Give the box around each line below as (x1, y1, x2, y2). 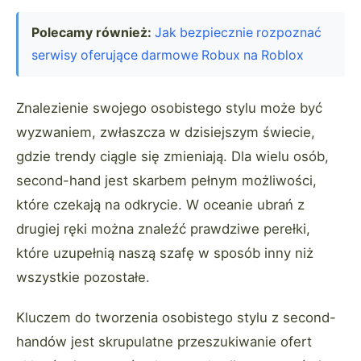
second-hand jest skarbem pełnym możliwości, (16, 172, 317, 189)
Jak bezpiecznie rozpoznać (155, 25, 322, 41)
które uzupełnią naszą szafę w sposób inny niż (16, 245, 313, 262)
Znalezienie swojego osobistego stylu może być (16, 100, 322, 117)
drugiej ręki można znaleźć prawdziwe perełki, (16, 221, 310, 238)
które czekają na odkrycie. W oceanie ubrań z (16, 197, 305, 214)
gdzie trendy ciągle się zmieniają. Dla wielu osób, (16, 148, 329, 165)
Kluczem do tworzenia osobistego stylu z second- (16, 309, 336, 326)
